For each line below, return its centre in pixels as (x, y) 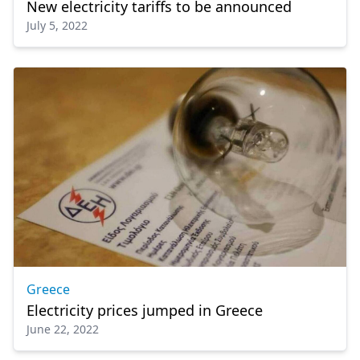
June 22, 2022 (63, 329)
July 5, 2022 (57, 25)
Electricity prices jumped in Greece (145, 310)
